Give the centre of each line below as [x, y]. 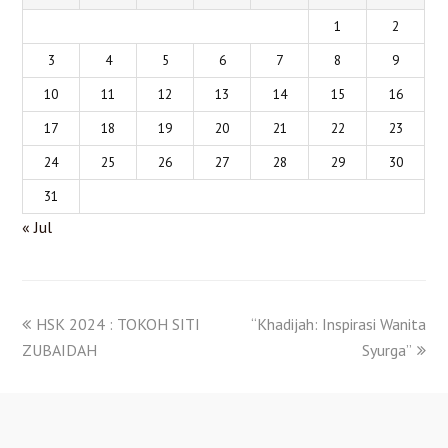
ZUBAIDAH [60, 349]
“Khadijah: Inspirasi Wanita [338, 323]
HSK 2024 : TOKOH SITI [118, 323]
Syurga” [386, 349]
